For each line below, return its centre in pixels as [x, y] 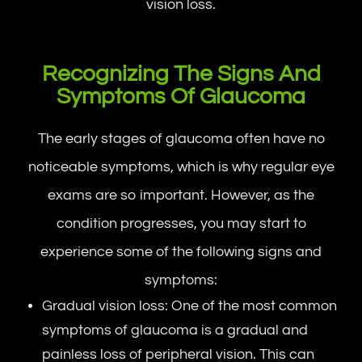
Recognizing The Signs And [181, 74]
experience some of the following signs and [181, 252]
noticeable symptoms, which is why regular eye [181, 167]
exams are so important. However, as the [181, 196]
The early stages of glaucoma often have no [181, 139]
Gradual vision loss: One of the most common [190, 306]
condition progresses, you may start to [181, 224]
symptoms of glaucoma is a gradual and [175, 330]
